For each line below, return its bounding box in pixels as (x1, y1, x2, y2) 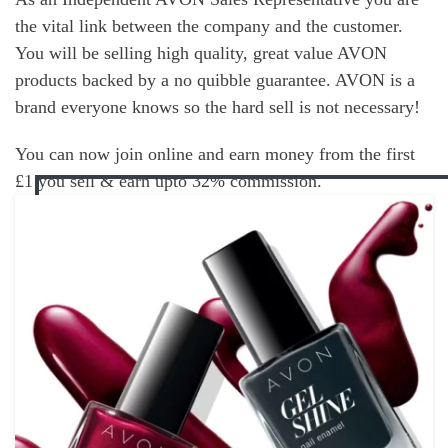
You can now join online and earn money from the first (15, 144, 415, 165)
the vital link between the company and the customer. (15, 16, 403, 37)
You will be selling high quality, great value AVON (15, 43, 387, 64)
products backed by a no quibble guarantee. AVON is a (15, 70, 415, 91)
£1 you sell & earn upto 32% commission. (15, 171, 322, 192)
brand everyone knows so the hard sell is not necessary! (15, 97, 420, 118)
